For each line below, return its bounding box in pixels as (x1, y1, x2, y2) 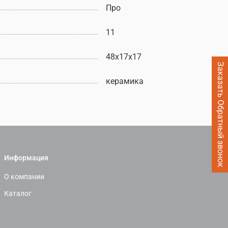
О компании (4, 173, 44, 182)
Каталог (4, 189, 32, 198)
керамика (106, 76, 144, 86)
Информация (4, 154, 48, 163)
